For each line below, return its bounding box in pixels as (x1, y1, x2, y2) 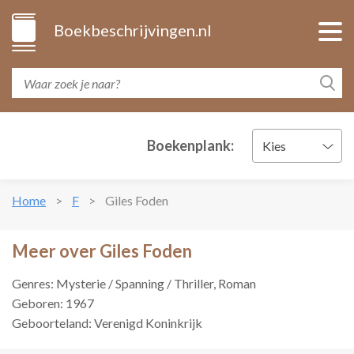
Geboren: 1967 (12, 296, 94, 311)
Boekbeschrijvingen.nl (54, 21, 212, 40)
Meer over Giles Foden (12, 240, 192, 262)
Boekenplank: (147, 137, 234, 154)
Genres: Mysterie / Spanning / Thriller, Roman (12, 276, 256, 291)
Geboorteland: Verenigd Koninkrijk (12, 315, 202, 330)
